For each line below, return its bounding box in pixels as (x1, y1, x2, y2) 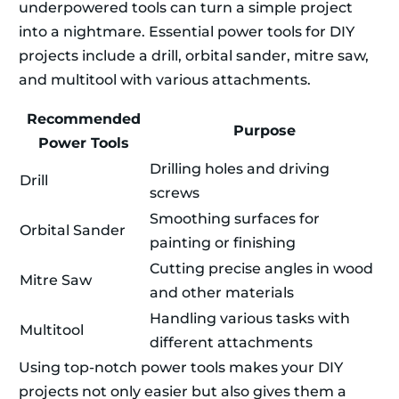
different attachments (150, 334, 313, 352)
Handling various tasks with (150, 310, 350, 328)
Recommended (27, 110, 141, 128)
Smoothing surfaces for (150, 210, 320, 228)
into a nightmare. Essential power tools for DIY (19, 23, 354, 41)
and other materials (150, 284, 294, 302)
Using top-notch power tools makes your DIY (19, 359, 343, 377)
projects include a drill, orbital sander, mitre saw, (19, 47, 369, 65)
